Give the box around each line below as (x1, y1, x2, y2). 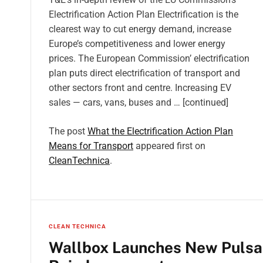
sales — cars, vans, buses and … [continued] (49, 96, 228, 108)
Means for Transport (49, 140, 133, 151)
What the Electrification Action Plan (87, 125, 233, 137)
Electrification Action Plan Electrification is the (49, 8, 238, 20)
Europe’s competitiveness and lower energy (49, 38, 225, 49)
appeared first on (133, 140, 205, 151)
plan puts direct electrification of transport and (49, 67, 240, 79)
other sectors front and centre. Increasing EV (49, 82, 231, 93)
